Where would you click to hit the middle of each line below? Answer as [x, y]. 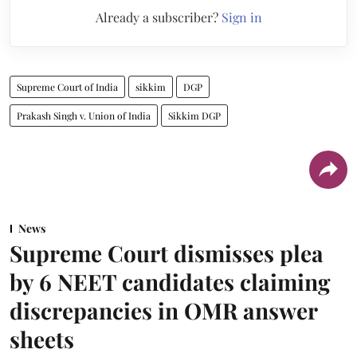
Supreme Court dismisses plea [167, 253]
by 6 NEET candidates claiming [170, 281]
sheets [42, 339]
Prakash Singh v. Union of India [84, 115]
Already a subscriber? [158, 17]
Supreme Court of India [67, 86]
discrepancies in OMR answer [163, 310]
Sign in [241, 17]
